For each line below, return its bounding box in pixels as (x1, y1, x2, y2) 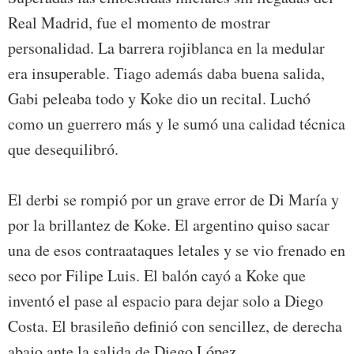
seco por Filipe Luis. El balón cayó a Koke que (8, 265, 306, 287)
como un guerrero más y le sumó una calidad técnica (8, 113, 345, 135)
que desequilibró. (8, 138, 119, 160)
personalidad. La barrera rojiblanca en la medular (8, 37, 325, 59)
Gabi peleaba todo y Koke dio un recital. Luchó (8, 88, 311, 110)
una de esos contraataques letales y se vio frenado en (8, 239, 345, 262)
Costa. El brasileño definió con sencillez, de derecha (8, 315, 342, 337)
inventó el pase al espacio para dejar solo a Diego (8, 290, 323, 312)
